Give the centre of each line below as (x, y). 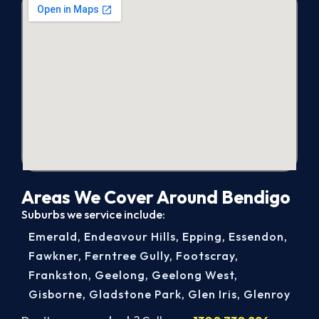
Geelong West (193, 274)
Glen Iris (213, 294)
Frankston (58, 274)
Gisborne (56, 294)
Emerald (53, 236)
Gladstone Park (135, 294)
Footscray (205, 255)
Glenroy (267, 294)
